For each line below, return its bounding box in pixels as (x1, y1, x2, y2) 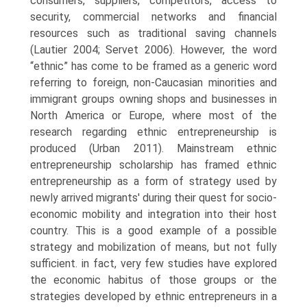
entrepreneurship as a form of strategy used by (30, 175, 277, 188)
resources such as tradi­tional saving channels (30, 27, 277, 40)
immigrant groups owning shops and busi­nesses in (30, 93, 277, 106)
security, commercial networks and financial (30, 10, 277, 23)
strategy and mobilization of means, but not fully (30, 241, 277, 254)
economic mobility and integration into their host (30, 208, 277, 221)
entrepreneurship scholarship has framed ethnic (30, 158, 277, 171)
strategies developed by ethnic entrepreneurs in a (30, 290, 277, 303)
